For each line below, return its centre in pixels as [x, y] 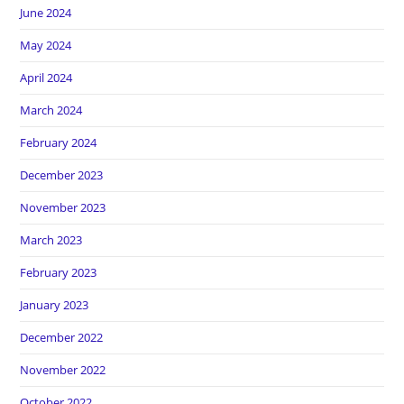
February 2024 [59, 142]
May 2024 [46, 45]
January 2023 [55, 305]
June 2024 [46, 13]
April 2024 [46, 78]
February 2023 [59, 272]
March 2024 [51, 110]
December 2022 [62, 337]
